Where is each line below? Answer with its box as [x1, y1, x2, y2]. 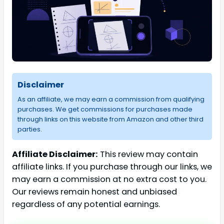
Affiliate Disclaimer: [12, 148, 98, 160]
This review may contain [98, 148, 198, 160]
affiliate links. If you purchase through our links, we [12, 161, 212, 172]
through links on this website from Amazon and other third [17, 114, 203, 124]
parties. [17, 124, 42, 134]
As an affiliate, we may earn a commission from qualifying [17, 94, 204, 104]
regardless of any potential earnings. [12, 198, 160, 210]
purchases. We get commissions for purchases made [17, 104, 192, 114]
